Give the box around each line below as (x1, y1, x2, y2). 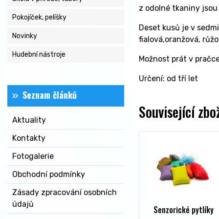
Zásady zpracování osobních (12, 188, 117, 197)
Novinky (12, 32, 37, 40)
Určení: (138, 74, 167, 83)
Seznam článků (22, 88, 77, 101)
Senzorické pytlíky (153, 204, 214, 216)
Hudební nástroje (12, 50, 66, 59)
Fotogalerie (12, 152, 54, 161)
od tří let (166, 74, 198, 83)
